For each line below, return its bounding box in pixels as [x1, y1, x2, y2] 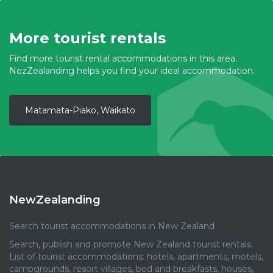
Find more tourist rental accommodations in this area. [9, 53, 237, 64]
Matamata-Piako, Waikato [25, 105, 135, 116]
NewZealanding [9, 193, 101, 207]
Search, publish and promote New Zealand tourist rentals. [9, 239, 253, 250]
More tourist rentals [9, 29, 166, 47]
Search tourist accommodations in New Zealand [9, 221, 214, 232]
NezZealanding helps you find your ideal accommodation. [9, 65, 255, 76]
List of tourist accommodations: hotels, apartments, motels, [9, 251, 263, 262]
